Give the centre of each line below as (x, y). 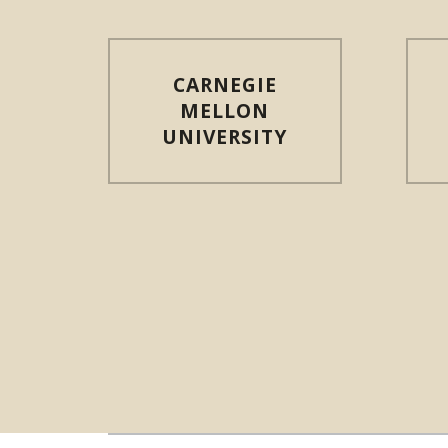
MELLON (225, 111)
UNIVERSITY (224, 137)
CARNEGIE (224, 85)
